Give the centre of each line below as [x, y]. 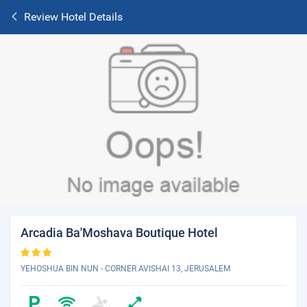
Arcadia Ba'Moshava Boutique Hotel [119, 233]
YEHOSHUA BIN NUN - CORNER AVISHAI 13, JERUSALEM [125, 269]
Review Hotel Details [73, 17]
